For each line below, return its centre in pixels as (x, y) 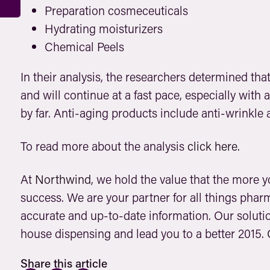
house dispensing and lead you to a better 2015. (143, 233)
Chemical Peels (84, 46)
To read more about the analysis (104, 146)
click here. (213, 146)
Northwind (63, 179)
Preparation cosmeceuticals (116, 10)
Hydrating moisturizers (103, 28)
